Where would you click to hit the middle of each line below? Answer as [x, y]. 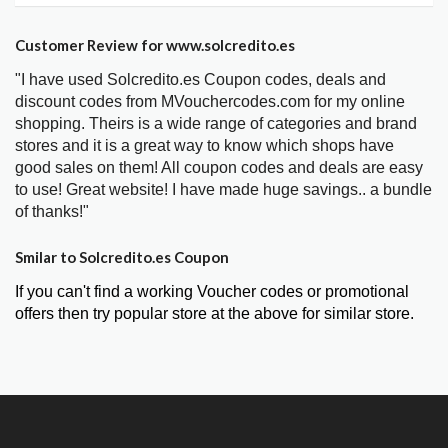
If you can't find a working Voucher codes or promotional [212, 292]
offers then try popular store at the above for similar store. [214, 314]
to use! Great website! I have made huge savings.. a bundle [223, 189]
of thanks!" [52, 211]
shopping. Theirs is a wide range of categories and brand [216, 123]
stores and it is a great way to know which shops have [204, 145]
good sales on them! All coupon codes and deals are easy [219, 167]
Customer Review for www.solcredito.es [155, 44]
